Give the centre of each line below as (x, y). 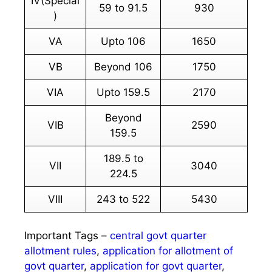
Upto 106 (123, 41)
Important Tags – (67, 235)
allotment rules (60, 250)
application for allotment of (168, 250)
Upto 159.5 (123, 92)
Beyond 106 (123, 66)
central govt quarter (158, 235)
